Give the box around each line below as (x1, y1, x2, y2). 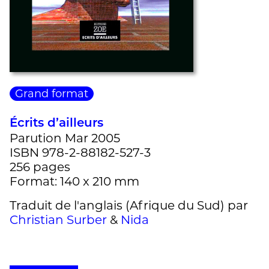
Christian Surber (10, 212, 107, 227)
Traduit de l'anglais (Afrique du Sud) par (10, 198, 248, 213)
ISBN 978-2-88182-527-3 (10, 145, 151, 160)
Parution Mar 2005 (10, 130, 120, 145)
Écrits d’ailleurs (10, 117, 103, 130)
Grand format (15, 86, 88, 100)
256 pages (10, 159, 70, 174)
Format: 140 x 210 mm (10, 174, 139, 189)
